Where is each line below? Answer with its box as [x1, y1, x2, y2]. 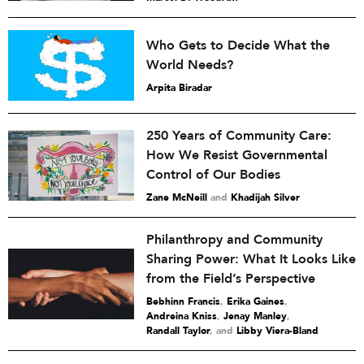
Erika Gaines [227, 295, 284, 309]
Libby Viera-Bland [236, 324, 318, 338]
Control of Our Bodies [146, 166, 280, 184]
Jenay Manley [223, 310, 287, 323]
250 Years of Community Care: [146, 127, 331, 145]
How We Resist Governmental [146, 146, 327, 165]
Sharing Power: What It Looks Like [146, 250, 356, 269]
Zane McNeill [146, 191, 207, 205]
